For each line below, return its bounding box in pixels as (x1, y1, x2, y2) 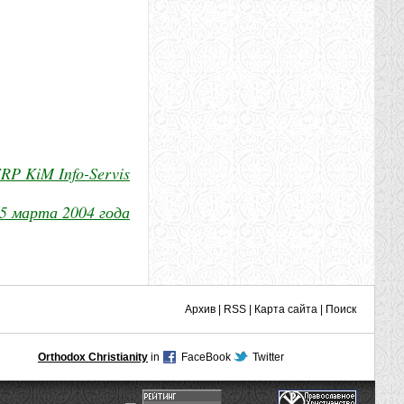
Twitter (252, 351, 284, 363)
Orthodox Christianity (38, 351, 148, 363)
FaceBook (181, 351, 231, 363)
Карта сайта (254, 303, 317, 316)
